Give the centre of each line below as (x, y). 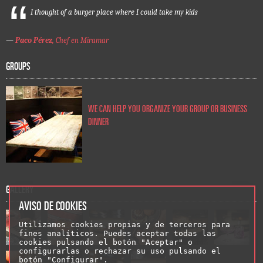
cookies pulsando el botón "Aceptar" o (106, 242)
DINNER (98, 121)
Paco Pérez (34, 41)
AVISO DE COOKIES (53, 205)
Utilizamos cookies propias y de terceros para (124, 225)
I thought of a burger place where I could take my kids (114, 12)
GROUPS (18, 65)
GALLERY (20, 188)
